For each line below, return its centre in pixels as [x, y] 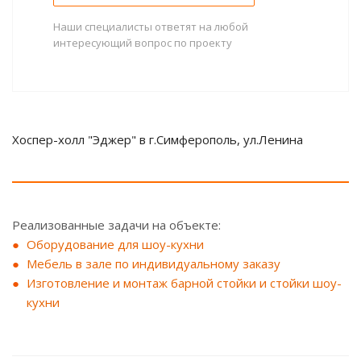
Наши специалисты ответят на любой [151, 26]
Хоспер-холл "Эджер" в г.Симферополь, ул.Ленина [158, 139]
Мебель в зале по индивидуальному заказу [154, 263]
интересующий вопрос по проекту [143, 42]
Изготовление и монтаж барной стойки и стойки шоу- [184, 282]
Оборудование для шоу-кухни [115, 244]
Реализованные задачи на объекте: [116, 224]
